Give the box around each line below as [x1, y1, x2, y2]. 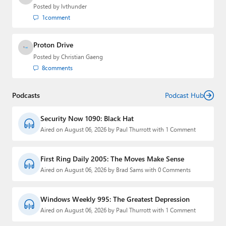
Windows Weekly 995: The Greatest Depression [40, 194, 190, 204]
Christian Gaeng [61, 53, 103, 61]
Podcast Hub [165, 90, 204, 100]
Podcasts [12, 90, 40, 100]
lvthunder [61, 3, 87, 11]
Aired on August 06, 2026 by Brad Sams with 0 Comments [40, 166, 191, 174]
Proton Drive [33, 40, 73, 50]
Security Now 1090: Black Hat [40, 114, 134, 124]
